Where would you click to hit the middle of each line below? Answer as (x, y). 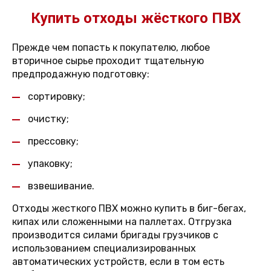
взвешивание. (61, 186)
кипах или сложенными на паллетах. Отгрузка (122, 222)
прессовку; (53, 141)
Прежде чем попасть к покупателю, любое (111, 47)
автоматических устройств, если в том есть (118, 262)
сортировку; (57, 96)
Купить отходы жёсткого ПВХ (135, 18)
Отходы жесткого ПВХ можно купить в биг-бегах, (129, 208)
